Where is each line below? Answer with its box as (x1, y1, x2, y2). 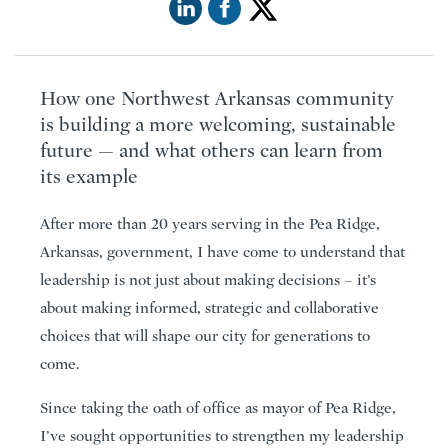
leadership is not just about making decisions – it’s (40, 271, 376, 290)
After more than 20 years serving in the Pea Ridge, (40, 215, 380, 234)
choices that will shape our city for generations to (40, 327, 370, 346)
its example (40, 165, 138, 189)
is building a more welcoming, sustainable (40, 113, 396, 137)
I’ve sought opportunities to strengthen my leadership (40, 427, 404, 446)
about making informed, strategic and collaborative (40, 299, 379, 318)
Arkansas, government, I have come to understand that (40, 243, 405, 262)
